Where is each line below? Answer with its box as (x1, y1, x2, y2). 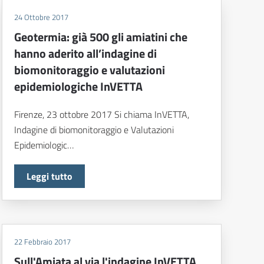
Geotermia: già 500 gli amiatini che (14, 28, 187, 47)
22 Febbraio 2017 (14, 236, 71, 248)
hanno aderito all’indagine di (14, 44, 157, 63)
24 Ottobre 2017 (14, 11, 68, 24)
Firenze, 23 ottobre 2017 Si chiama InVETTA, (14, 107, 189, 122)
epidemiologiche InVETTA (14, 77, 143, 96)
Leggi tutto (26, 169, 72, 184)
